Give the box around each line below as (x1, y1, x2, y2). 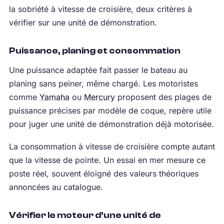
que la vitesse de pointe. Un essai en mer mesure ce (8, 154, 205, 165)
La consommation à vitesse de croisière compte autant (8, 141, 215, 151)
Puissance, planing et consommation (8, 45, 180, 56)
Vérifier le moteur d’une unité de (8, 209, 161, 220)
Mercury (83, 91, 115, 102)
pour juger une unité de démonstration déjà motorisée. (8, 118, 214, 129)
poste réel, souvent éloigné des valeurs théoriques (8, 168, 198, 178)
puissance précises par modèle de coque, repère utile (8, 105, 211, 115)
